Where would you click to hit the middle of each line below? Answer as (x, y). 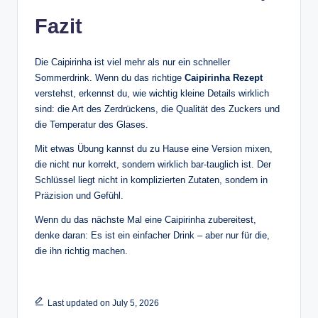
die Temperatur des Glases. (92, 124)
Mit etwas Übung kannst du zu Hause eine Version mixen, (154, 148)
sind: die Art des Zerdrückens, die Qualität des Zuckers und (157, 109)
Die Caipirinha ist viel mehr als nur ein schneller (132, 62)
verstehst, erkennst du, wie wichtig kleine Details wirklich (152, 93)
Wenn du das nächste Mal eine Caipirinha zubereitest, (146, 219)
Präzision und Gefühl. (79, 195)
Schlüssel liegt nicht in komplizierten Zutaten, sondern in (151, 180)
